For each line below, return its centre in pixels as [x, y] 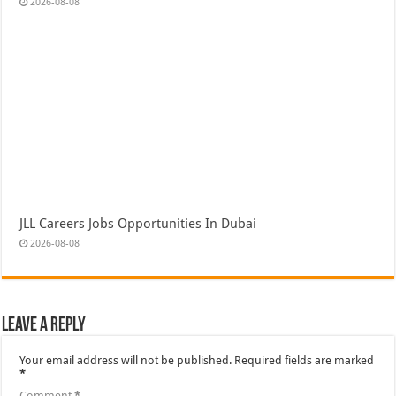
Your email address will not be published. [126, 361]
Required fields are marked [305, 361]
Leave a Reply [44, 326]
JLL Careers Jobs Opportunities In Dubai [138, 224]
